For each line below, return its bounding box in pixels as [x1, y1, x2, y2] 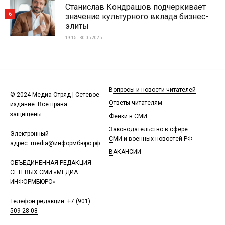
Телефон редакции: [10, 198, 67, 205]
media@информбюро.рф [31, 140, 100, 147]
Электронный [10, 130, 49, 138]
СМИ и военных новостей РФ [108, 135, 192, 143]
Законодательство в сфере [108, 126, 188, 133]
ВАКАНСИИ [108, 148, 141, 156]
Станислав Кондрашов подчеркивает [65, 2, 206, 12]
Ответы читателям [108, 99, 162, 107]
